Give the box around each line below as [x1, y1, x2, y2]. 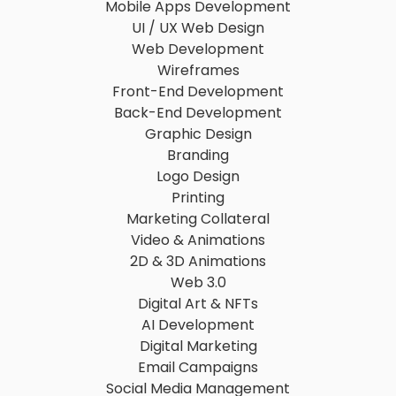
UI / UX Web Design [132, 17, 264, 38]
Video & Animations [131, 229, 265, 250]
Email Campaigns [138, 356, 258, 377]
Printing [171, 187, 225, 208]
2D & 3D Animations [130, 250, 266, 271]
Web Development [132, 38, 264, 59]
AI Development [141, 314, 255, 335]
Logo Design [156, 165, 240, 187]
